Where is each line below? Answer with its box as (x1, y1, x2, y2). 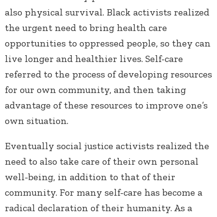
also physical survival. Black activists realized (5, 6, 209, 18)
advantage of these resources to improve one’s (5, 99, 208, 111)
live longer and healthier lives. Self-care (5, 53, 183, 65)
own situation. (5, 115, 68, 127)
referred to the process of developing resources (5, 68, 212, 80)
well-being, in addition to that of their (5, 171, 175, 183)
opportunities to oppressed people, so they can (5, 37, 211, 49)
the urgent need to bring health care (5, 22, 167, 34)
